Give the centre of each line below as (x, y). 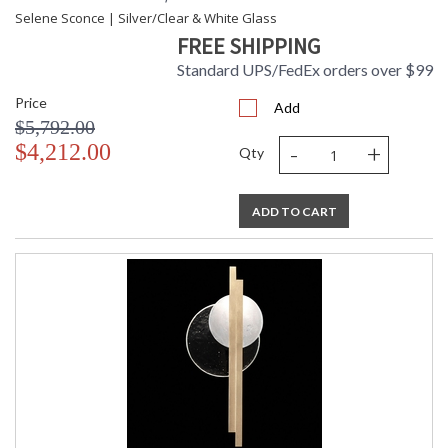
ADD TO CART (294, 212)
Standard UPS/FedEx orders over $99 (305, 70)
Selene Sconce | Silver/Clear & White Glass (146, 18)
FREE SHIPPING (248, 46)
